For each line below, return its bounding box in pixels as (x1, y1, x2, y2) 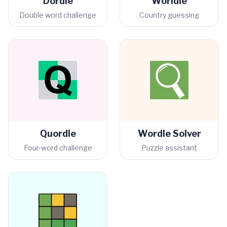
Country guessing (139, 11, 199, 19)
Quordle (40, 128, 76, 139)
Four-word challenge (23, 143, 92, 152)
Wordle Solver (137, 128, 201, 139)
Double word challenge (19, 11, 96, 19)
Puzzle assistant (141, 143, 197, 152)
